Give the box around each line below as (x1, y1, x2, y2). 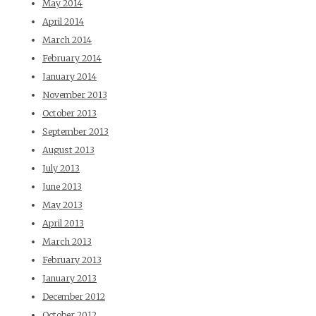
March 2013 (42, 236, 92, 248)
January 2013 (42, 273, 97, 284)
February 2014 (42, 53, 102, 64)
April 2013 (42, 218, 84, 229)
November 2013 (42, 90, 107, 101)
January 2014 (42, 71, 97, 83)
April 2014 (42, 16, 84, 28)
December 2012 (42, 291, 105, 303)
